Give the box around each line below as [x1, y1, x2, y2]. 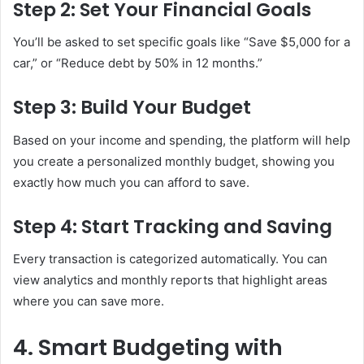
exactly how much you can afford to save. [13, 174, 249, 190]
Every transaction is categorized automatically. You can [13, 251, 327, 267]
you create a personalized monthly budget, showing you [13, 153, 335, 169]
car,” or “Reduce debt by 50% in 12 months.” [13, 55, 262, 71]
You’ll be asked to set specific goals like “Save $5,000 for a [13, 34, 350, 50]
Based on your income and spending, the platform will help [13, 132, 350, 148]
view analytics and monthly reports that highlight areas [13, 272, 327, 288]
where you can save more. [13, 293, 164, 310]
